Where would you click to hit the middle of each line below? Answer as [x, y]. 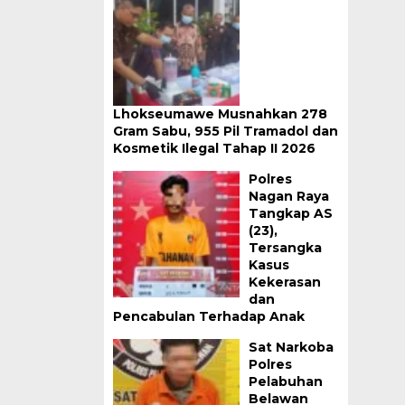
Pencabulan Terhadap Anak [208, 316]
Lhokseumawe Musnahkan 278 [220, 114]
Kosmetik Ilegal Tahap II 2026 [214, 148]
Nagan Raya [288, 196]
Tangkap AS [290, 213]
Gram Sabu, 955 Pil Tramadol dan [225, 131]
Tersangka [285, 248]
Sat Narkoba [291, 347]
